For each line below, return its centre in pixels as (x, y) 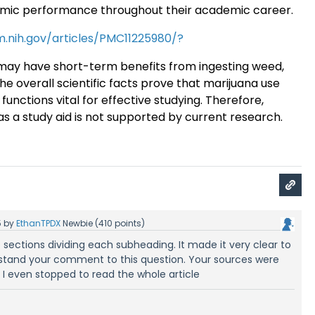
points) (129, 223)
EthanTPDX (39, 223)
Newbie (78, 223)
